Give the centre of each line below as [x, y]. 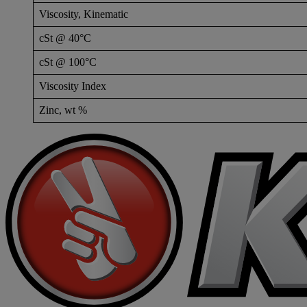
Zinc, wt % [63, 110]
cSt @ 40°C [65, 38]
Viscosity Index [73, 86]
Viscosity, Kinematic [84, 14]
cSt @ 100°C [68, 62]
